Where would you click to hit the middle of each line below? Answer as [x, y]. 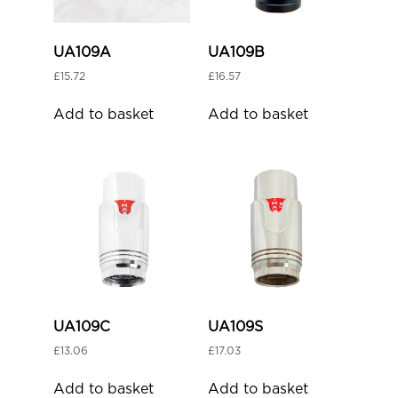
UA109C [82, 326]
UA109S [235, 326]
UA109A [82, 52]
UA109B [236, 52]
